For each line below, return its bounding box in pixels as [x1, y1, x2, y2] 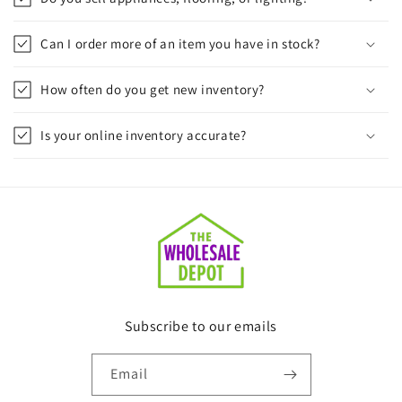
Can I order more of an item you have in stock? [40, 35, 320, 53]
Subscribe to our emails [125, 316, 277, 336]
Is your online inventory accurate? [40, 127, 247, 144]
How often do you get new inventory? [40, 81, 265, 99]
